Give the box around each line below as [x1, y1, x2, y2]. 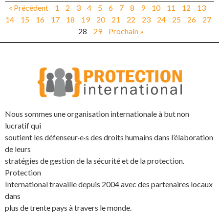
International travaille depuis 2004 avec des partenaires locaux [5, 179, 213, 189]
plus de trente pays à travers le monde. [5, 202, 131, 212]
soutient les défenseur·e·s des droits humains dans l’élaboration [5, 132, 213, 142]
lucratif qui [5, 120, 41, 130]
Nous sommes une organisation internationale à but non [5, 109, 189, 118]
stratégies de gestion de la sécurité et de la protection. [5, 155, 184, 165]
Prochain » [108, 26, 144, 36]
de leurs [5, 144, 31, 153]
